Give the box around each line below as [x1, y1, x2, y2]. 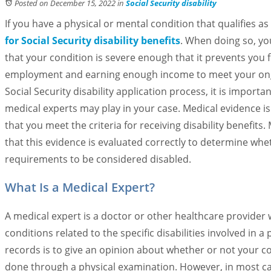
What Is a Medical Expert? [5, 179, 158, 195]
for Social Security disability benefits [5, 34, 180, 47]
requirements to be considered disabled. [5, 152, 191, 166]
